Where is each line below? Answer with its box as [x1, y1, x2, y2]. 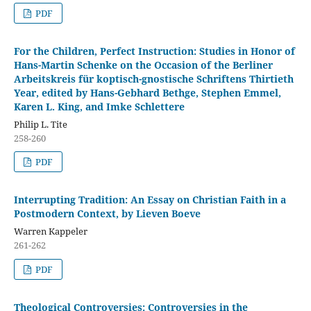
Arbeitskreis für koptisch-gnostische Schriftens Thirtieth [13, 72, 294, 85]
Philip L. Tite [13, 117, 67, 131]
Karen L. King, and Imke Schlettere [13, 99, 185, 113]
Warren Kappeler [13, 225, 87, 238]
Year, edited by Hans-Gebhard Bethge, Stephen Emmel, [13, 85, 281, 99]
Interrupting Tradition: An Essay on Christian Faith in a [13, 193, 286, 207]
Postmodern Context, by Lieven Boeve [13, 207, 201, 221]
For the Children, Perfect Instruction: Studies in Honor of [13, 44, 295, 58]
